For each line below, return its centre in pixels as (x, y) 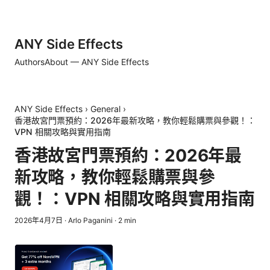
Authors (30, 62)
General (105, 109)
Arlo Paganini (90, 220)
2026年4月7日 (39, 220)
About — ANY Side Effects (97, 62)
